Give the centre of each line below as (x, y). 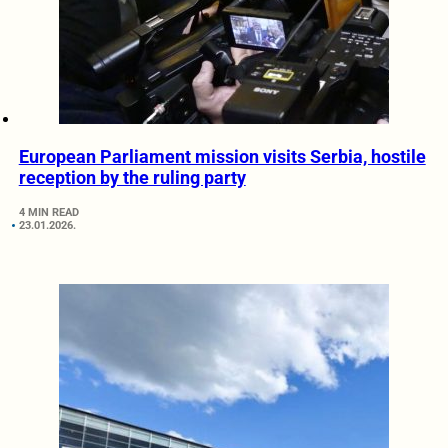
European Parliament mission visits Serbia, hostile (222, 157)
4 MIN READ (48, 213)
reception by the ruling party (132, 178)
